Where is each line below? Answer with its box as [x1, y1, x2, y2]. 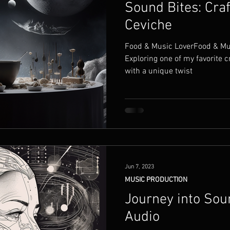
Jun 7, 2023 [125, 163, 154, 170]
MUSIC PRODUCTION [125, 175, 187, 184]
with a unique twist [125, 66, 193, 76]
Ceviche [125, 17, 172, 34]
